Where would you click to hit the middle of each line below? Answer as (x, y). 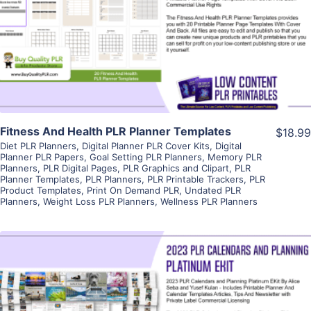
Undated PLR (213, 190)
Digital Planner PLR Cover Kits (146, 145)
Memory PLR (235, 157)
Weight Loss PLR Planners (99, 201)
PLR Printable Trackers (195, 179)
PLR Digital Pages (80, 168)
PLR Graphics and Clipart (176, 168)
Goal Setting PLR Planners (146, 157)
